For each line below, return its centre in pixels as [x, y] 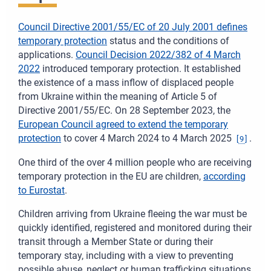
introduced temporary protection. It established [140, 69]
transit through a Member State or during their [116, 242]
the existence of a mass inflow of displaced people [126, 83]
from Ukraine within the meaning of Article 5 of [118, 97]
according [224, 177]
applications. [47, 55]
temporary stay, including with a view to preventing [126, 256]
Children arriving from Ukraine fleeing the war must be [132, 214]
